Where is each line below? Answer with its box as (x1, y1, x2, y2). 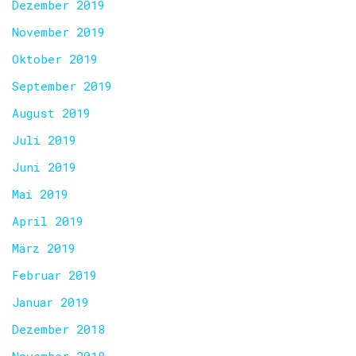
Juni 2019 (12, 159, 76, 175)
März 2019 (12, 240, 75, 256)
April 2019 (12, 213, 83, 229)
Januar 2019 (12, 294, 89, 310)
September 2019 (12, 78, 112, 94)
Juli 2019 (12, 132, 76, 148)
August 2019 (12, 105, 91, 121)
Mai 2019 (12, 186, 68, 202)
